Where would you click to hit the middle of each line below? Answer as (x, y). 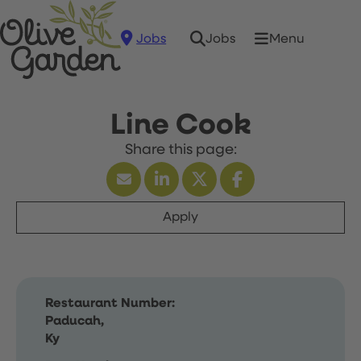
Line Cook (180, 126)
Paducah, (75, 322)
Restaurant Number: (110, 304)
